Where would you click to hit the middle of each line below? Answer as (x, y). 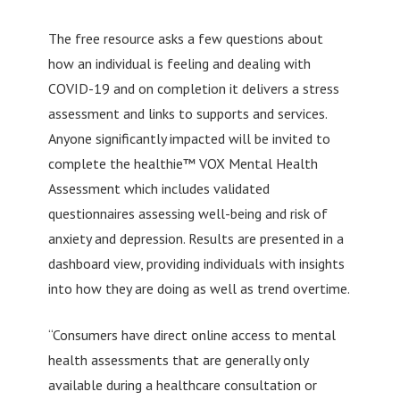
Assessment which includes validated (158, 188)
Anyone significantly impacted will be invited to (189, 138)
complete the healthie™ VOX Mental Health (183, 163)
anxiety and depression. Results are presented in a (196, 238)
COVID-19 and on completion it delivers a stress (193, 88)
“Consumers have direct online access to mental (192, 334)
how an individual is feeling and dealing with (179, 63)
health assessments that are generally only (178, 359)
